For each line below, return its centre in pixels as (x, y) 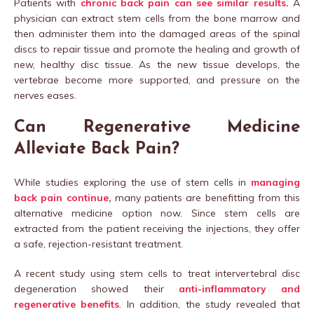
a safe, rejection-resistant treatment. (98, 244)
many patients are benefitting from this (205, 198)
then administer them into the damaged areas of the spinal (157, 34)
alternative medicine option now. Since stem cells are (157, 213)
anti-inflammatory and (239, 289)
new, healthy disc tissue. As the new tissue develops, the (157, 65)
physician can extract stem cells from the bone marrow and (157, 19)
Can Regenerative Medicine (157, 128)
